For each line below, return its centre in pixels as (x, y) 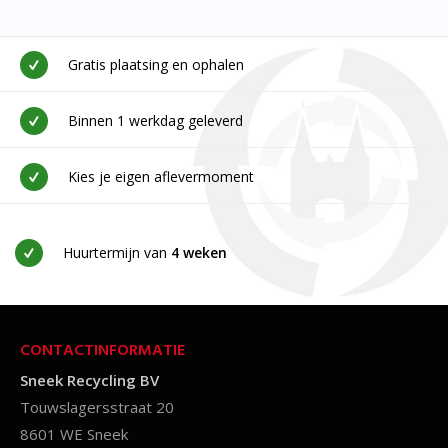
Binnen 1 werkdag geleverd (155, 120)
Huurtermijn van (116, 252)
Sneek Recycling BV (89, 379)
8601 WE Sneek (74, 433)
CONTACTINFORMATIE (102, 350)
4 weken (198, 252)
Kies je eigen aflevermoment (160, 176)
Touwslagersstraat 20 (97, 406)
